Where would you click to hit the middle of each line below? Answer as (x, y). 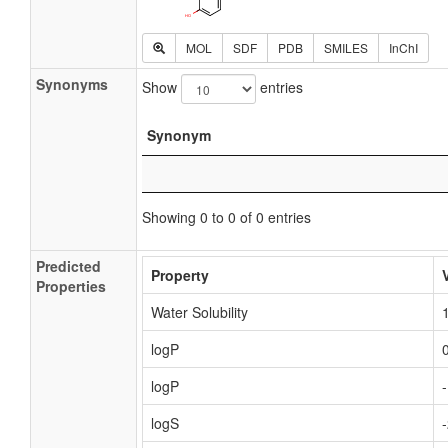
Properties (71, 286)
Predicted (68, 266)
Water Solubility (199, 312)
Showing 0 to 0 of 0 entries (226, 217)
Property (180, 275)
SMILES (346, 47)
